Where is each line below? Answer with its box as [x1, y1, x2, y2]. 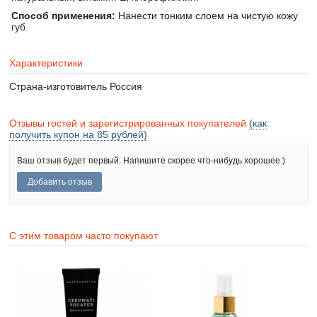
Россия [107, 81, 143, 93]
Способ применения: [11, 9, 116, 21]
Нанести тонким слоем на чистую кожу [115, 9, 299, 21]
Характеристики [9, 57, 83, 69]
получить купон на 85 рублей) [9, 128, 148, 140]
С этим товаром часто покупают [9, 230, 158, 242]
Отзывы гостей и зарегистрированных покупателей [9, 117, 250, 129]
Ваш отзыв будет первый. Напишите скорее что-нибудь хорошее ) [17, 156, 286, 166]
